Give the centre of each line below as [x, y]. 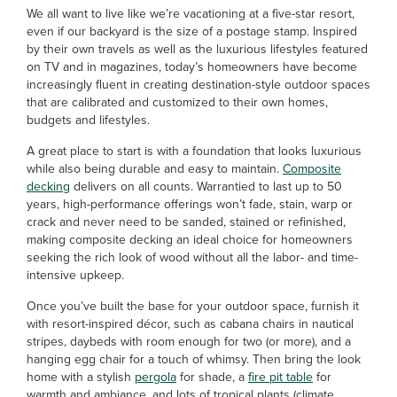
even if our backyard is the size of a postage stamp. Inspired [192, 31]
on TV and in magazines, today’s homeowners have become [192, 67]
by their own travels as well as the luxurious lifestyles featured [197, 49]
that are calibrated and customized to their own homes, [177, 102]
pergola [156, 377]
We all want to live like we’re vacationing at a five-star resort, [191, 14]
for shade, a [212, 377]
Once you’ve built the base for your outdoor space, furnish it [193, 306]
